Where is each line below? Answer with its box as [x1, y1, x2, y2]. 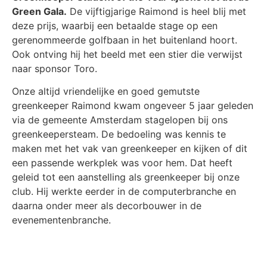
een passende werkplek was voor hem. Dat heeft [12, 156, 232, 169]
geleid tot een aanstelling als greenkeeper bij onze [12, 170, 240, 183]
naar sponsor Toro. [12, 62, 97, 74]
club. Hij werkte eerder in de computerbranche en [12, 185, 236, 197]
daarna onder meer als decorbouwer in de [12, 199, 201, 212]
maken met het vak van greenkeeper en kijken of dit [12, 142, 247, 154]
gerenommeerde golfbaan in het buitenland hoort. [12, 33, 237, 46]
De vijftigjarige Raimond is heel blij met [67, 5, 246, 17]
